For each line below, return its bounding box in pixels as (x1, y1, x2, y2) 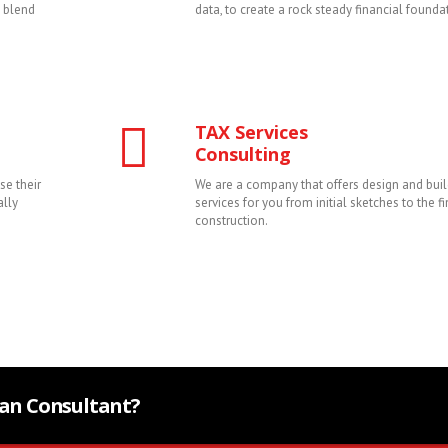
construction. (194, 212, 268, 230)
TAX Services (194, 120, 308, 145)
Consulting (194, 142, 291, 167)
